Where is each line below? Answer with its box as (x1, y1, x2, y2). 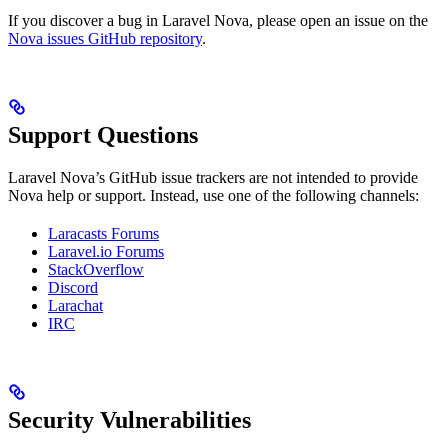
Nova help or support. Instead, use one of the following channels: (8, 186, 419, 204)
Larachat (48, 296, 103, 314)
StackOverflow (48, 260, 144, 278)
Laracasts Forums (48, 224, 159, 242)
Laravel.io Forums (48, 242, 164, 260)
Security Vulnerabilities (8, 406, 251, 433)
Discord (48, 278, 98, 296)
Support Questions (8, 121, 198, 148)
